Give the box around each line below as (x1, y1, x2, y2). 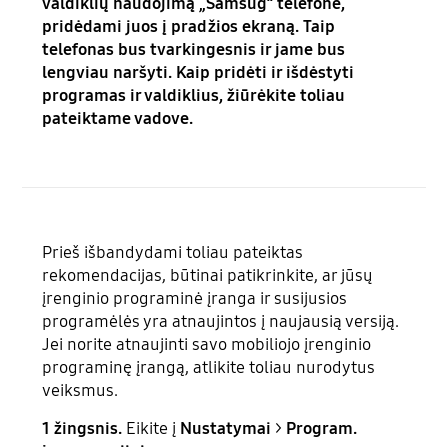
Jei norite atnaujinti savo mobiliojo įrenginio (42, 333, 372, 355)
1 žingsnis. (42, 417, 123, 439)
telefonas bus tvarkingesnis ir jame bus (42, 39, 346, 61)
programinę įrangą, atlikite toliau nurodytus (42, 356, 376, 378)
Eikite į (122, 417, 181, 439)
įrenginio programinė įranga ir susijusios (42, 287, 348, 309)
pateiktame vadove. (42, 108, 194, 130)
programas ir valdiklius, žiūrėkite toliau (42, 85, 346, 107)
